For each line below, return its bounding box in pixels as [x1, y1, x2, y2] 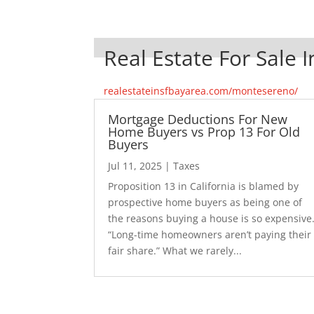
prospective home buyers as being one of [108, 195, 303, 209]
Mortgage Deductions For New [108, 110, 288, 128]
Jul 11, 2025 [108, 158, 163, 172]
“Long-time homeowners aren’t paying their [108, 227, 312, 241]
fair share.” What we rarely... [108, 243, 243, 257]
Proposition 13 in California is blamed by [108, 179, 299, 193]
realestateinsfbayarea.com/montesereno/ [104, 83, 299, 97]
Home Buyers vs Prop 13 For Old [108, 123, 301, 140]
